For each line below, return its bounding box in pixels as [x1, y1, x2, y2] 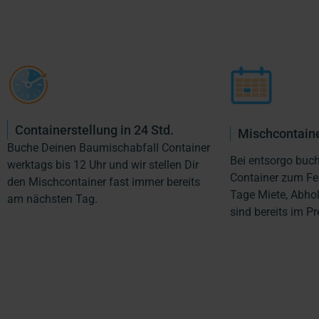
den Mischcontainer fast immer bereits [7, 174, 200, 189]
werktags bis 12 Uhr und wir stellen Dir [7, 157, 199, 172]
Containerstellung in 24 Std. [15, 122, 174, 137]
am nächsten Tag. [7, 192, 98, 206]
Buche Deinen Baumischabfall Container [7, 140, 210, 155]
